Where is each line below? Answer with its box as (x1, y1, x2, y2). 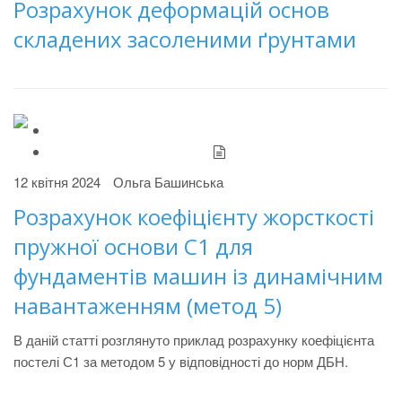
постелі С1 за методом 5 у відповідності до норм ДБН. (13, 352, 348, 371)
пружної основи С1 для (13, 232, 253, 261)
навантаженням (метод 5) (13, 291, 282, 320)
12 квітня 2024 (13, 172, 100, 191)
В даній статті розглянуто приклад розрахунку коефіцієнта (13, 330, 374, 349)
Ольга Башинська (113, 172, 223, 191)
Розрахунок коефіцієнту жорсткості (13, 202, 374, 232)
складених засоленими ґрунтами (13, 24, 356, 54)
